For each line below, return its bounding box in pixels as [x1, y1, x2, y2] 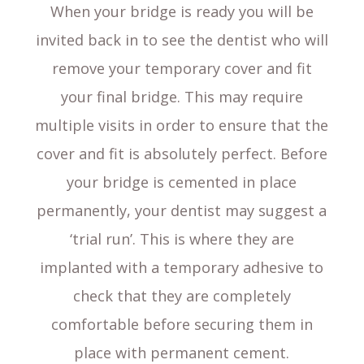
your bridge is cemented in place [67, 172, 297, 193]
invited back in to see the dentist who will [35, 30, 328, 50]
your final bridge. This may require [60, 87, 303, 107]
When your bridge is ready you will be [50, 2, 314, 22]
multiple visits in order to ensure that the [35, 115, 329, 136]
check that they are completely [72, 286, 291, 306]
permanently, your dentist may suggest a [37, 201, 327, 221]
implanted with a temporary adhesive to [40, 258, 324, 278]
